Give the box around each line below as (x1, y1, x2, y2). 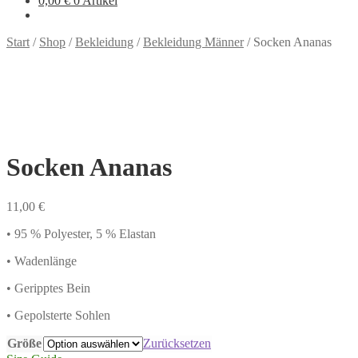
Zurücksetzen (143, 336, 211, 350)
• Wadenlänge (6, 253, 77, 268)
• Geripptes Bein (6, 280, 90, 295)
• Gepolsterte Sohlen (6, 308, 110, 322)
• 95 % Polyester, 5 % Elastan (6, 226, 156, 241)
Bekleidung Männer (143, 35, 244, 49)
